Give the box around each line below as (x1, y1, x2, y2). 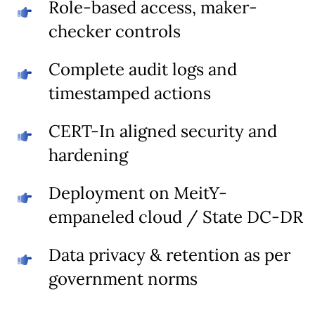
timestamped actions (49, 82, 211, 104)
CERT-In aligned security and (49, 120, 277, 142)
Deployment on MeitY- (49, 181, 227, 204)
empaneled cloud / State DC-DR (49, 205, 303, 228)
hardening (49, 143, 128, 166)
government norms (49, 267, 198, 290)
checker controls (49, 20, 181, 42)
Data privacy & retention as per (49, 243, 290, 266)
